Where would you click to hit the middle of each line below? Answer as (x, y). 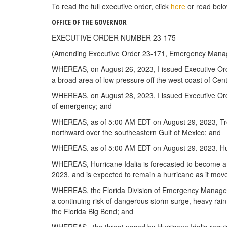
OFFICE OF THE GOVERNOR (89, 22)
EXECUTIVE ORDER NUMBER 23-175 (114, 37)
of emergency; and (82, 106)
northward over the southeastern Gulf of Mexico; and (136, 132)
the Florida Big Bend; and (92, 211)
